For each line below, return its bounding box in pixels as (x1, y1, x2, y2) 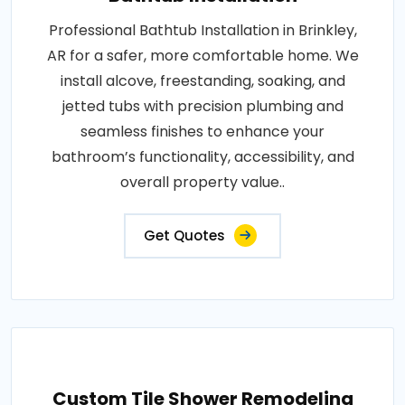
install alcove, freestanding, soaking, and (60, 70, 345, 91)
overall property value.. (120, 171, 285, 193)
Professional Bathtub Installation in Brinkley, (48, 19, 357, 41)
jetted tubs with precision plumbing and (61, 95, 344, 117)
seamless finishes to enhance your (80, 120, 325, 142)
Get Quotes (144, 225, 225, 245)
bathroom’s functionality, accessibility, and (51, 146, 354, 167)
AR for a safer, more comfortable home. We (46, 44, 359, 66)
